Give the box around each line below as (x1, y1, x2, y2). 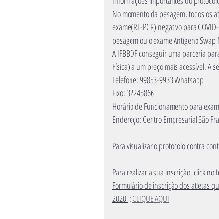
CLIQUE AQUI (132, 193, 169, 204)
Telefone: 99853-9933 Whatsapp (112, 74, 204, 86)
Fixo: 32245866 (112, 87, 154, 99)
